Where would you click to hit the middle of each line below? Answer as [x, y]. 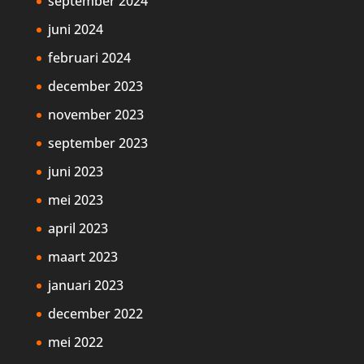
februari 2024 [89, 58]
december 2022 [95, 314]
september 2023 [97, 143]
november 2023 [95, 115]
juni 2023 [75, 172]
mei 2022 [75, 342]
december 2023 [95, 87]
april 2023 [78, 229]
